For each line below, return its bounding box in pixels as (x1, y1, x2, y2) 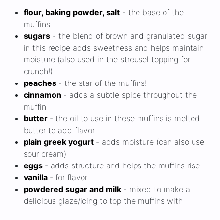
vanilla (24, 172, 50, 183)
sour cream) (24, 149, 66, 159)
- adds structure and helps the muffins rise (45, 161, 200, 171)
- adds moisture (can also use (96, 137, 204, 147)
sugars (24, 31, 50, 41)
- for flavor (50, 172, 87, 183)
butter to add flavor (24, 125, 95, 136)
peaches (24, 78, 58, 88)
